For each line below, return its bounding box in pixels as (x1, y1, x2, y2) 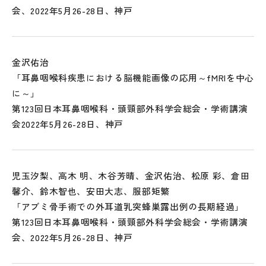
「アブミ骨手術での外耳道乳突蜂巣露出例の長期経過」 (12, 200, 245, 213)
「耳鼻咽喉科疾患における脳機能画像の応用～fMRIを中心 (12, 71, 254, 84)
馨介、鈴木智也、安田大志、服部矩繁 (12, 185, 170, 197)
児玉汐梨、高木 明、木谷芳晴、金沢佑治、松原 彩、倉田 (12, 169, 250, 182)
